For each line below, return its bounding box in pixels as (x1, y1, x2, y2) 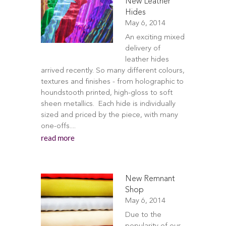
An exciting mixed (125, 34, 185, 41)
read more (40, 133, 75, 142)
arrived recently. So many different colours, (40, 67, 185, 75)
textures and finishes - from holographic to (40, 78, 184, 86)
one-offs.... (40, 123, 76, 130)
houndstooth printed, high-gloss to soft (40, 89, 173, 97)
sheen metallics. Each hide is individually (40, 100, 176, 108)
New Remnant (125, 175, 175, 183)
